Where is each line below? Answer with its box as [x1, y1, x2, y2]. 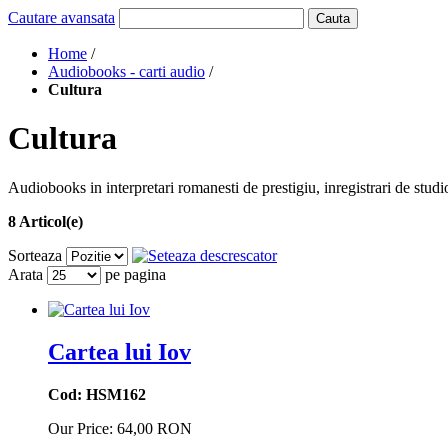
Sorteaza [8, 246, 62, 264]
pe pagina [101, 265, 166, 283]
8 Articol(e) [8, 212, 83, 230]
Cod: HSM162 [48, 385, 146, 403]
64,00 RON [117, 419, 192, 437]
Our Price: [48, 419, 113, 437]
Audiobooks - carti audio [48, 63, 205, 80]
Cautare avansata [8, 9, 115, 26]
